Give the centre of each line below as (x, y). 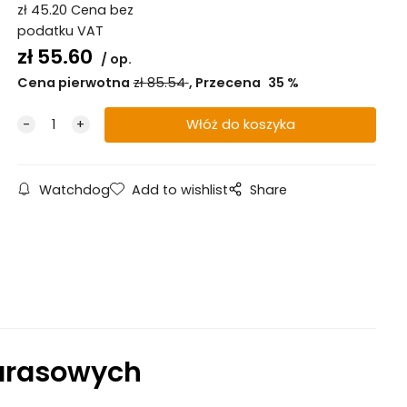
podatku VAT (60, 31)
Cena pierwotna (73, 83)
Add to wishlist (179, 190)
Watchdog (74, 190)
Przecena (229, 83)
